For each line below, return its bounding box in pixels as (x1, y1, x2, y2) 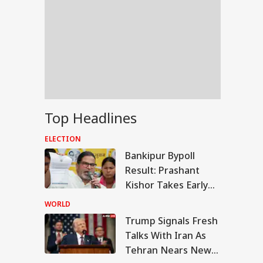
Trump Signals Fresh (125, 214, 218, 227)
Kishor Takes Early (125, 178, 208, 191)
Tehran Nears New (125, 244, 211, 257)
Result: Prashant (125, 164, 200, 177)
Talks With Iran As (125, 229, 206, 242)
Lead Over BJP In (125, 193, 200, 206)
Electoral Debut (125, 208, 195, 221)
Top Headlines (45, 108, 137, 127)
